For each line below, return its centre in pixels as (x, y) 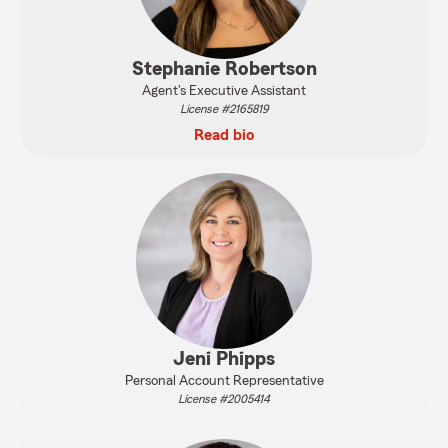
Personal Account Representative (224, 381)
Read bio (224, 135)
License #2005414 (224, 399)
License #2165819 (224, 109)
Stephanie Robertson (224, 69)
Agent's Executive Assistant (224, 91)
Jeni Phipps (224, 359)
